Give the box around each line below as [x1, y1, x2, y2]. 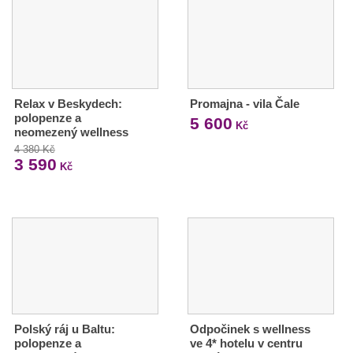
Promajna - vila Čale [189, 97, 299, 111]
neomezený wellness [14, 125, 128, 139]
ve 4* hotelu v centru [189, 336, 303, 351]
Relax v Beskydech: [14, 97, 122, 111]
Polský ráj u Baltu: [14, 322, 115, 336]
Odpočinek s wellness [189, 322, 310, 336]
